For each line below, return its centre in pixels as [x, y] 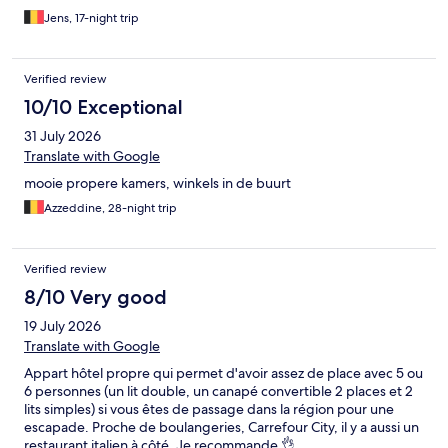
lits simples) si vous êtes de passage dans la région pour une [209, 409]
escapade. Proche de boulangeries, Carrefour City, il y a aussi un [221, 427]
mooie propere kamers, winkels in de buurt [157, 183]
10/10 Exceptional [103, 107]
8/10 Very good [95, 297]
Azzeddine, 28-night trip [110, 208]
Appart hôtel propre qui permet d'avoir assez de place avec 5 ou [223, 373]
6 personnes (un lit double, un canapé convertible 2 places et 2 [218, 391]
